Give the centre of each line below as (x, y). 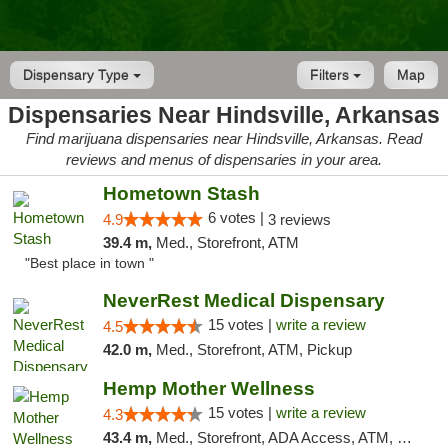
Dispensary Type (78, 75)
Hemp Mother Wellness (208, 388)
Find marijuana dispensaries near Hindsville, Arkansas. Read (224, 138)
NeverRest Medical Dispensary (243, 300)
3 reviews (299, 219)
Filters (331, 75)
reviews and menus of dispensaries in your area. (224, 159)
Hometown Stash (181, 193)
